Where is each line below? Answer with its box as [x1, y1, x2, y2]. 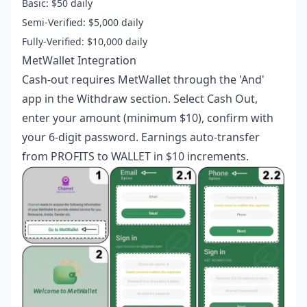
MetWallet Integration [22, 53, 136, 69]
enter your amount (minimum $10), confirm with [22, 110, 273, 126]
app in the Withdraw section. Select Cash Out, [22, 91, 258, 107]
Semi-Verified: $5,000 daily [22, 16, 143, 29]
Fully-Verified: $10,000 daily [22, 35, 147, 49]
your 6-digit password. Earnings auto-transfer [22, 130, 260, 145]
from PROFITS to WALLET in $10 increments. [22, 149, 249, 164]
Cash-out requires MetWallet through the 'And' [22, 72, 265, 88]
